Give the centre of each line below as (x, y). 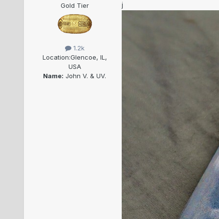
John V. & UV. (85, 76)
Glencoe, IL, (88, 57)
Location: (56, 57)
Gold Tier (75, 6)
